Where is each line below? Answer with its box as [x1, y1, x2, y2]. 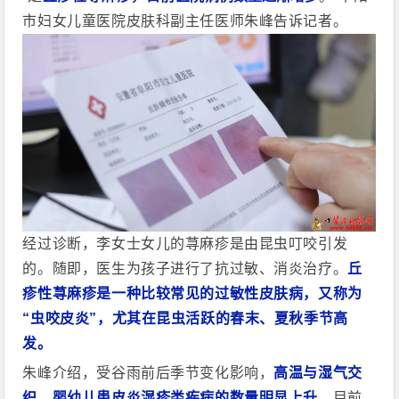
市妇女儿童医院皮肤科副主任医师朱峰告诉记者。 [22, 12, 348, 28]
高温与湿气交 [273, 365, 362, 381]
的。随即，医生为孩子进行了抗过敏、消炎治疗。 [22, 261, 348, 277]
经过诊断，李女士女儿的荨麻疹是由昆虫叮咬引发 [22, 236, 348, 252]
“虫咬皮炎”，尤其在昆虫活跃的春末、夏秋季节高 [22, 311, 348, 327]
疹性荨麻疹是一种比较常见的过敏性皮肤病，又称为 [22, 286, 362, 302]
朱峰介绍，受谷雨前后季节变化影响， [22, 365, 274, 381]
